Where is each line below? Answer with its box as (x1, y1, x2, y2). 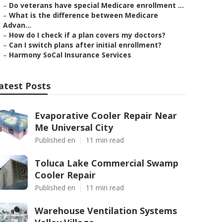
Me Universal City (35, 121, 113, 133)
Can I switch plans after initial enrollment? (9, 40, 162, 50)
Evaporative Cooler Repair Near (35, 110, 177, 121)
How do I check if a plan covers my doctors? (9, 30, 166, 40)
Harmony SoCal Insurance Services (9, 50, 131, 59)
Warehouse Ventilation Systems (35, 205, 177, 217)
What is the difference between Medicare (9, 10, 158, 20)
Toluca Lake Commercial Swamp (35, 157, 178, 169)
